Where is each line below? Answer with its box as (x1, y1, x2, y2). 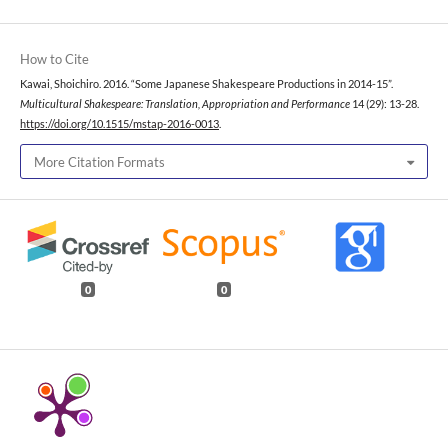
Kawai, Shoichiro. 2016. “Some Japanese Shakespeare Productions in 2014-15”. (20, 77, 393, 90)
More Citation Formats (34, 153, 165, 170)
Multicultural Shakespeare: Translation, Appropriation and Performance (20, 97, 350, 110)
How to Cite (20, 50, 89, 67)
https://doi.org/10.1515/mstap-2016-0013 (20, 117, 219, 130)
